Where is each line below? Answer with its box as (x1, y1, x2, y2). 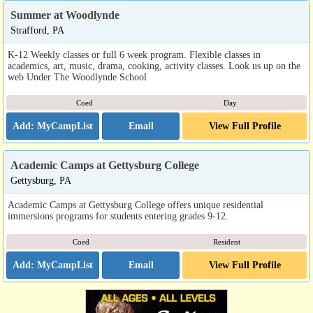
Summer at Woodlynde (10, 9, 119, 22)
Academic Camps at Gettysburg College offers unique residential (8, 199, 263, 211)
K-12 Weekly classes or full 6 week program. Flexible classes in (8, 49, 261, 61)
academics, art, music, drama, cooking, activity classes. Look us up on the (8, 60, 300, 72)
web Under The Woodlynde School (8, 71, 147, 83)
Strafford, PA (10, 24, 64, 36)
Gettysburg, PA (10, 175, 71, 187)
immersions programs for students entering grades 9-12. (8, 210, 228, 222)
